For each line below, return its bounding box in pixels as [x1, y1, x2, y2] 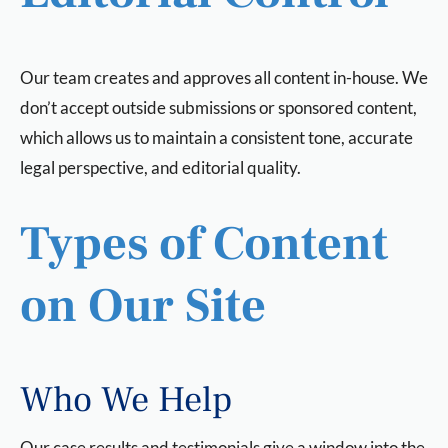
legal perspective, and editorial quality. [20, 157, 301, 178]
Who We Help [20, 377, 232, 423]
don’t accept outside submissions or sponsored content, [20, 97, 417, 118]
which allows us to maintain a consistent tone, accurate [20, 127, 413, 148]
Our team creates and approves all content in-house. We [20, 67, 428, 88]
